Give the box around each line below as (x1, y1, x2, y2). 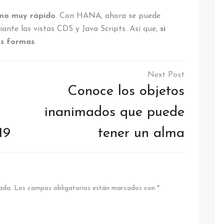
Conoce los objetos (67, 84, 184, 98)
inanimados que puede (44, 105, 184, 119)
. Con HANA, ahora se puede (55, 11, 160, 20)
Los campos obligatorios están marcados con (12, 184, 157, 192)
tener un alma (98, 126, 184, 140)
